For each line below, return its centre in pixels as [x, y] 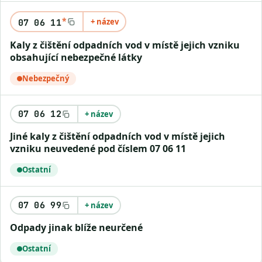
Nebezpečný [46, 78]
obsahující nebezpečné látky [76, 57]
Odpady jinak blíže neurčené [80, 227]
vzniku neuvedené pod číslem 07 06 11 [98, 149]
